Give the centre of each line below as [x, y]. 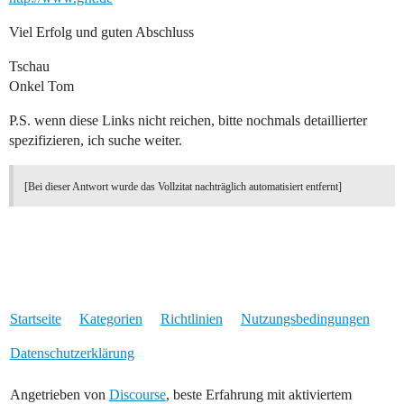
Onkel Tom [41, 87]
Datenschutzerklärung [72, 353]
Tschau [29, 67]
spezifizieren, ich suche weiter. [96, 141]
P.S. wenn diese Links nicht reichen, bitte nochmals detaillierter [188, 121]
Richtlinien [191, 319]
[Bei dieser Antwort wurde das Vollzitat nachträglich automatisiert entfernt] [183, 187]
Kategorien [110, 319]
